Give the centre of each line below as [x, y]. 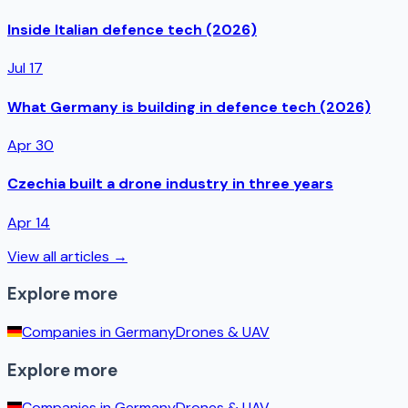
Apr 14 [29, 222]
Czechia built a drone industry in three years [170, 184]
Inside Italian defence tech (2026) [132, 30]
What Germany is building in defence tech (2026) [189, 107]
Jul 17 [25, 68]
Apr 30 [31, 145]
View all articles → [67, 256]
